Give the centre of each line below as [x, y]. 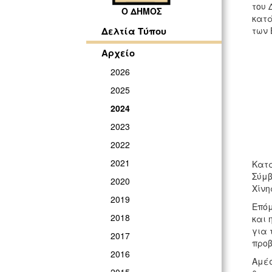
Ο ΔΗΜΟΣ [141, 11]
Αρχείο [118, 53]
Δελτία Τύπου [134, 31]
